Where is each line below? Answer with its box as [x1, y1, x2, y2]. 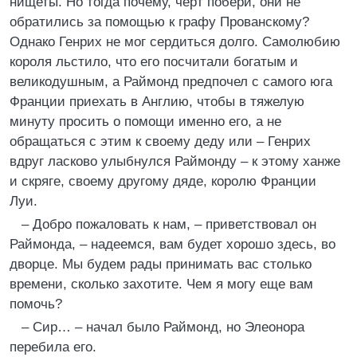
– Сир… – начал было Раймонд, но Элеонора [22, 320, 304, 335]
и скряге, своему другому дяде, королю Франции [10, 174, 316, 189]
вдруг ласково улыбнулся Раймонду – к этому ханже [10, 154, 340, 169]
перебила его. [10, 339, 96, 355]
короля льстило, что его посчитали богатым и [10, 54, 298, 69]
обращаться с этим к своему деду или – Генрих [10, 134, 311, 149]
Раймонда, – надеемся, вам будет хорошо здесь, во [10, 237, 335, 252]
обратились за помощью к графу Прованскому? [10, 14, 309, 29]
